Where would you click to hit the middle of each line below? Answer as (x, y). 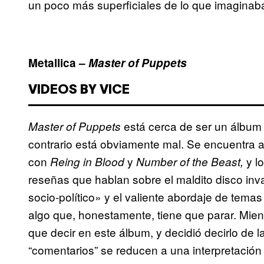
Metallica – (58, 63)
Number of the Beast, (190, 162)
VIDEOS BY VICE (79, 90)
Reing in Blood (87, 162)
